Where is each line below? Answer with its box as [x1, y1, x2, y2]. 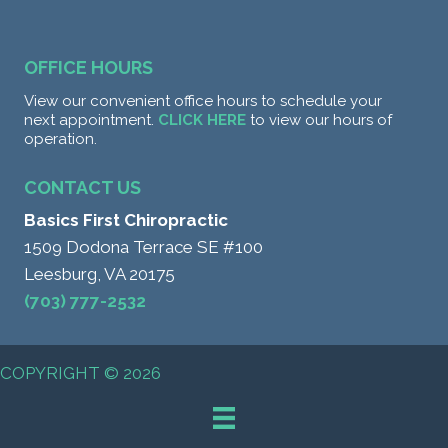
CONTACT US [24, 176, 141, 198]
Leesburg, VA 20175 [24, 263, 175, 284]
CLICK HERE [158, 110, 246, 129]
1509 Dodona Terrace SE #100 [24, 236, 263, 257]
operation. [24, 129, 97, 148]
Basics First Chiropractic [24, 209, 228, 230]
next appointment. [24, 110, 158, 129]
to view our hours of [246, 110, 392, 129]
